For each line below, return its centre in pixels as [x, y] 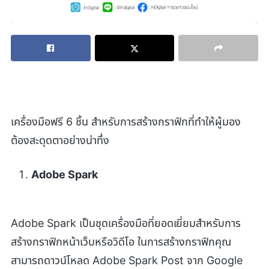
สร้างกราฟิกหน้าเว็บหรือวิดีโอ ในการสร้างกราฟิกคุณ [121, 241]
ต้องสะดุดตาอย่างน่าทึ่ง [60, 140]
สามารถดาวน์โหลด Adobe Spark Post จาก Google [127, 260]
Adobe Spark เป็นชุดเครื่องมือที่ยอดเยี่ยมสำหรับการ [126, 223]
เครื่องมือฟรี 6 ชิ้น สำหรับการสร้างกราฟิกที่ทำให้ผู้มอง [126, 121]
